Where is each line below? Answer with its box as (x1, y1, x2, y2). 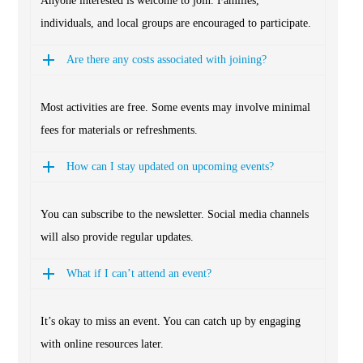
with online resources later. (41, 338, 164, 351)
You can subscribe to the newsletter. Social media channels (41, 208, 309, 221)
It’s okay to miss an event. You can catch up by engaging (41, 315, 301, 328)
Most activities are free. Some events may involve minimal (41, 101, 310, 114)
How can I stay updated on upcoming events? (66, 160, 274, 173)
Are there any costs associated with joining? (66, 53, 267, 66)
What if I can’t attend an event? (66, 267, 211, 280)
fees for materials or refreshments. (41, 124, 198, 137)
